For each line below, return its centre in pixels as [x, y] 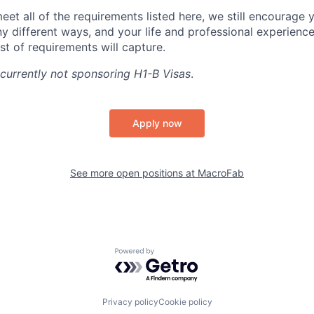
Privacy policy [130, 302]
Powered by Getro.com [176, 255]
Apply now [157, 123]
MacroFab [221, 173]
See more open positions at [134, 173]
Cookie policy [185, 302]
